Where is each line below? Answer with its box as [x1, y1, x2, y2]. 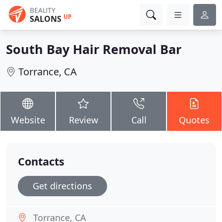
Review [68, 114, 98, 126]
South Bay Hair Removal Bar [6, 41, 181, 57]
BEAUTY [30, 5, 55, 15]
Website [10, 114, 45, 126]
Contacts [18, 154, 64, 168]
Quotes [179, 114, 210, 126]
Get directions [33, 180, 92, 192]
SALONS [30, 13, 61, 24]
